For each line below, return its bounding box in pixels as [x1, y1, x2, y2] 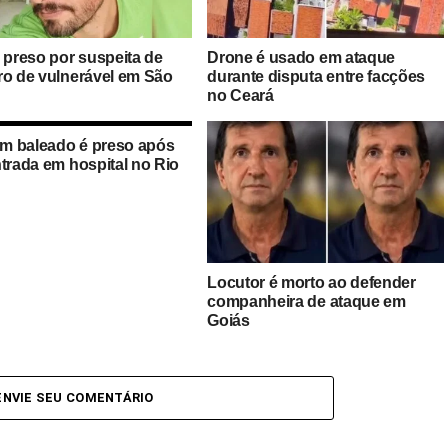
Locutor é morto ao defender [207, 273, 416, 291]
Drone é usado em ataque [207, 48, 395, 66]
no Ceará [207, 86, 274, 104]
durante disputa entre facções [207, 67, 426, 85]
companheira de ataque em [207, 292, 406, 310]
